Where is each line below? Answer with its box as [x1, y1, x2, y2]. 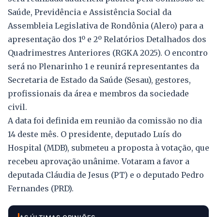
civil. [8, 102, 27, 112]
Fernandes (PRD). [8, 184, 74, 194]
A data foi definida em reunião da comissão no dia [8, 116, 202, 126]
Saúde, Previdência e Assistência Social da [8, 7, 171, 17]
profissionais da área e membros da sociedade [8, 89, 189, 99]
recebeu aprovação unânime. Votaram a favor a [8, 156, 189, 167]
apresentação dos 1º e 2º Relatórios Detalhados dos [8, 34, 206, 45]
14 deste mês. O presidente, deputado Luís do [8, 129, 182, 139]
